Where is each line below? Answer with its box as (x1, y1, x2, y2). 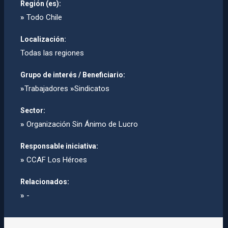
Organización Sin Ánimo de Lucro (24, 120, 138, 129)
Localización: (20, 35, 66, 44)
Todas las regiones (20, 48, 84, 58)
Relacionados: (20, 178, 69, 186)
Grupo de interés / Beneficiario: (20, 71, 125, 79)
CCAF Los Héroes (24, 155, 87, 165)
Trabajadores (24, 84, 70, 94)
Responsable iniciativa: (20, 142, 98, 151)
